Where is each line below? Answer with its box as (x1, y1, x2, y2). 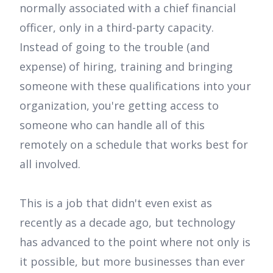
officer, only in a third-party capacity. (19, 20, 214, 35)
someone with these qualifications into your (19, 79, 251, 94)
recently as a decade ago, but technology (19, 215, 235, 230)
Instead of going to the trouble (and (19, 40, 210, 55)
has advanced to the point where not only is (19, 235, 250, 250)
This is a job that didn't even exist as (19, 196, 212, 211)
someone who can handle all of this (19, 118, 205, 133)
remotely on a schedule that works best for (19, 137, 248, 152)
